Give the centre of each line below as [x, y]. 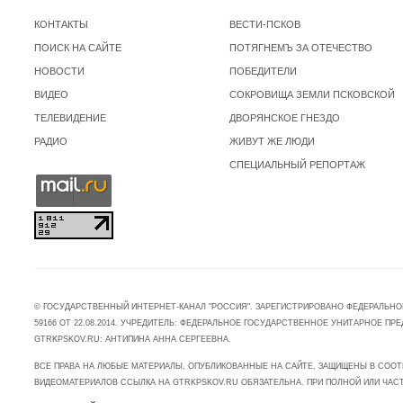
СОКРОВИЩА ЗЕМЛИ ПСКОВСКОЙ [312, 95]
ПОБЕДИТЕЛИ [263, 72]
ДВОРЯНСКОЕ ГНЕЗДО [284, 118]
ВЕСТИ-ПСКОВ [264, 25]
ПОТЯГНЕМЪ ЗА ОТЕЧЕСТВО [300, 48]
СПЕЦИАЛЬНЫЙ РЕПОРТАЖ [297, 165]
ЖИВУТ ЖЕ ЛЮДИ [272, 142]
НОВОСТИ [59, 72]
